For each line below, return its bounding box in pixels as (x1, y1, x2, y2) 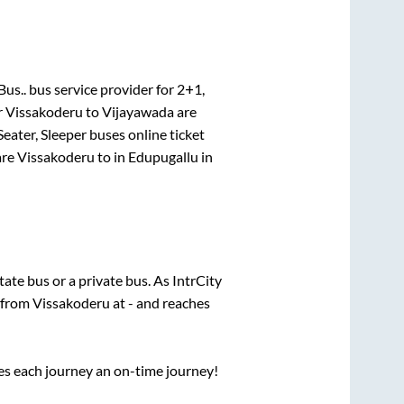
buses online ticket (86, 124, 205, 142)
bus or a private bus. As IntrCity (26, 271, 222, 289)
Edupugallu (127, 147, 198, 165)
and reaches (133, 294, 210, 312)
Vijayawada (102, 102, 174, 120)
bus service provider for (26, 79, 177, 97)
